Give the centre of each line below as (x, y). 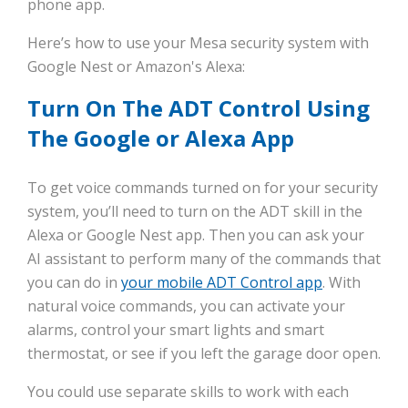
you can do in (74, 283)
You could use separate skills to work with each (188, 392)
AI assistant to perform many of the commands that (204, 259)
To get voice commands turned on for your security (203, 188)
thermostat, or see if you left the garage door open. (204, 354)
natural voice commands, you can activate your (186, 306)
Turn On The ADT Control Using (199, 108)
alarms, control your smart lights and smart (176, 330)
